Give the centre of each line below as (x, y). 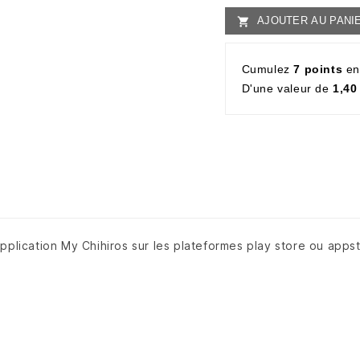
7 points (318, 70)
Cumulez (268, 70)
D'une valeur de (287, 89)
